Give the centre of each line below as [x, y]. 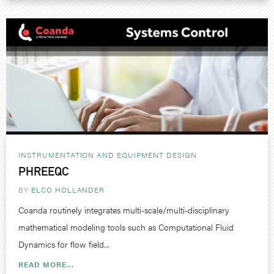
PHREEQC [43, 171]
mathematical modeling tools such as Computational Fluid [126, 227]
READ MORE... [46, 264]
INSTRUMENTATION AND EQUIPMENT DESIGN [108, 154]
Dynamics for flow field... [64, 244]
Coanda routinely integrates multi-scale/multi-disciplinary [124, 209]
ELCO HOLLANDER [68, 189]
